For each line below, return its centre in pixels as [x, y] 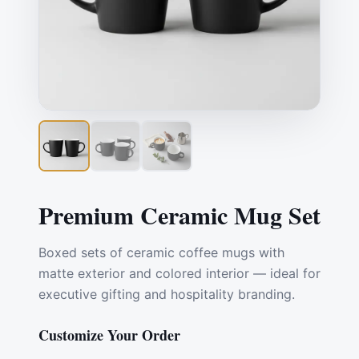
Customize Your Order [109, 335]
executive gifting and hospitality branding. [167, 294]
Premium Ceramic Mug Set [179, 215]
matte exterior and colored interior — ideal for [179, 273]
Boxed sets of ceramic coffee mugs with [161, 252]
